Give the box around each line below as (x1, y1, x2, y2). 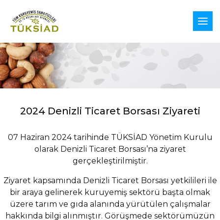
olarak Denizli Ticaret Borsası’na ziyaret (34, 144, 186, 154)
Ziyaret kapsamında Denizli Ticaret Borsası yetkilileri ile (3, 176, 217, 186)
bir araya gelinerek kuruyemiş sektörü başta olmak (10, 188, 210, 197)
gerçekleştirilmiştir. (72, 156, 148, 166)
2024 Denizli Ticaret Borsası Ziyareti (20, 105, 200, 117)
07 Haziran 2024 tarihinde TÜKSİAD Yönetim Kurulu (7, 133, 213, 142)
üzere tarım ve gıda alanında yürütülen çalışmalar (9, 199, 211, 209)
